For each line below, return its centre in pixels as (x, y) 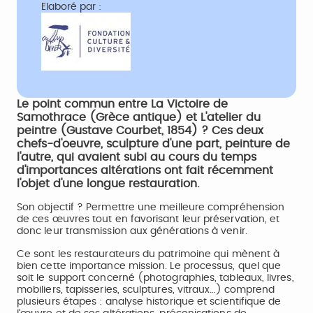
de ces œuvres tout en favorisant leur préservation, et (148, 219)
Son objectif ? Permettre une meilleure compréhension (151, 208)
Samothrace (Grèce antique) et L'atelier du (139, 117)
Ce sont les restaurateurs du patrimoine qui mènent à (148, 254)
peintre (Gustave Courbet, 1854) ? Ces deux (140, 131)
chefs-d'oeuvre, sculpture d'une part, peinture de (153, 144)
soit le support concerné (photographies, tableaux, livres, (155, 278)
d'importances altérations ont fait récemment (145, 170)
